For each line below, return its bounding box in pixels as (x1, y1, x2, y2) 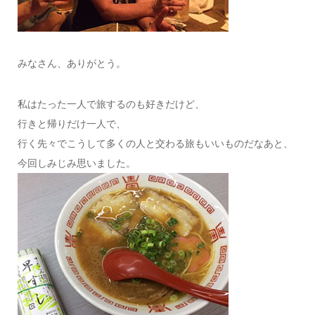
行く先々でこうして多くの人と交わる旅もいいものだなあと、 (17, 137, 293, 149)
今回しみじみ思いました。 (17, 157, 136, 169)
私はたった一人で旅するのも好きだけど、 (17, 98, 205, 110)
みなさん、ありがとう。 (17, 57, 126, 69)
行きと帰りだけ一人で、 (17, 117, 126, 129)
